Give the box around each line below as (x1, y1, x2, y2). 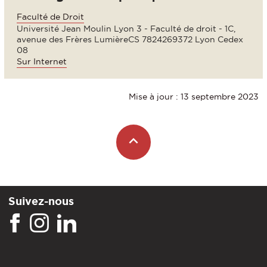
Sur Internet (17, 57, 67, 67)
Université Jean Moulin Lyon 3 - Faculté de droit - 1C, (17, 24, 235, 34)
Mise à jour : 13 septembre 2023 (129, 92, 259, 102)
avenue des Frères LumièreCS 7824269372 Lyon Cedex (17, 35, 243, 45)
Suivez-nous (8, 194, 74, 207)
